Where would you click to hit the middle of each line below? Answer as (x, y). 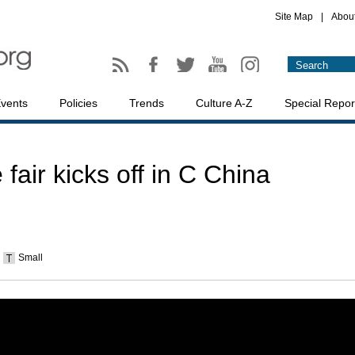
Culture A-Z (224, 103)
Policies (78, 103)
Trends (147, 103)
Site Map (294, 17)
